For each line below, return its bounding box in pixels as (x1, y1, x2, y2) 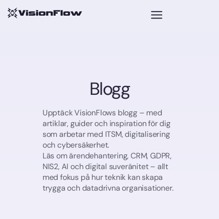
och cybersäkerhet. (42, 140, 109, 151)
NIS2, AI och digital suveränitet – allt (42, 161, 169, 172)
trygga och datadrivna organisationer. (42, 183, 174, 194)
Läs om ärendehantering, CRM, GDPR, (42, 151, 172, 161)
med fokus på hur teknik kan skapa (42, 172, 163, 183)
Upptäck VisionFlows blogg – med (42, 108, 162, 118)
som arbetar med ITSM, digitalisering (42, 129, 170, 140)
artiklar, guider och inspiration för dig (42, 118, 171, 129)
